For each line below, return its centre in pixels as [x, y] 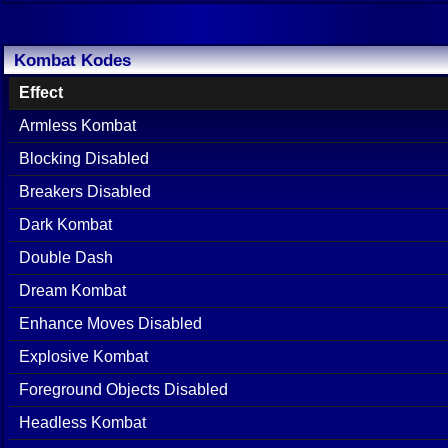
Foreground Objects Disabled [123, 389]
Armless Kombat [77, 125]
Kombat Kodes [72, 59]
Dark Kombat [65, 224]
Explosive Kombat [83, 356]
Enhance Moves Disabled [110, 323]
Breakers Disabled [85, 191]
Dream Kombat [72, 290]
